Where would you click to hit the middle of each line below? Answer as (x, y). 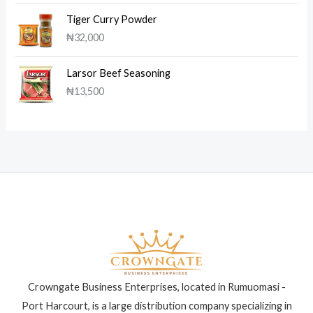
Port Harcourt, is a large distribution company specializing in (156, 305)
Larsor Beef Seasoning (119, 73)
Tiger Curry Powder (112, 20)
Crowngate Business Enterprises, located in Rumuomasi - (156, 286)
